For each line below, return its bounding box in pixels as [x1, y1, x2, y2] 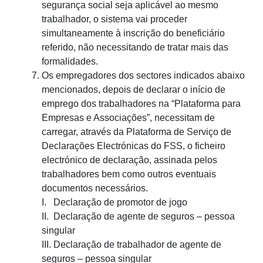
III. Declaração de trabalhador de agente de [42, 240, 221, 250]
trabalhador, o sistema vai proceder [42, 14, 187, 25]
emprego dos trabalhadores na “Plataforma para [42, 99, 241, 109]
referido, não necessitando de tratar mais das [42, 42, 228, 53]
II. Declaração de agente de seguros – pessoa [42, 211, 235, 222]
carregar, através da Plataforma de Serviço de [42, 127, 231, 137]
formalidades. [42, 56, 98, 67]
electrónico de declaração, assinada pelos [42, 155, 217, 166]
